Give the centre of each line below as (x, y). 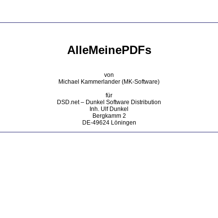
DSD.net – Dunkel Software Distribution (109, 102)
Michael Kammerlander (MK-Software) (109, 82)
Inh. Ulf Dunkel (109, 109)
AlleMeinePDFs (109, 50)
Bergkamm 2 (109, 116)
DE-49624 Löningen (109, 123)
